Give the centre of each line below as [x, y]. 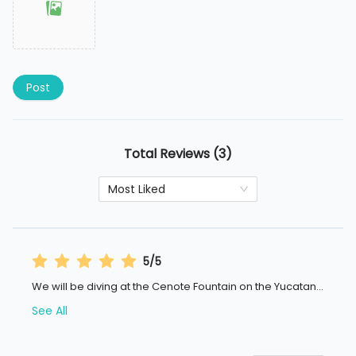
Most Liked [137, 190]
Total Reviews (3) [178, 154]
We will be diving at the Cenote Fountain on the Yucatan [174, 287]
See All [50, 311]
